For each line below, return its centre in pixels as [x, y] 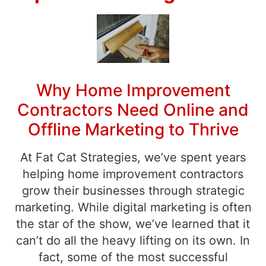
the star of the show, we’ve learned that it [133, 224]
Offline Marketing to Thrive [133, 129]
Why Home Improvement [133, 90]
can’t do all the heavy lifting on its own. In [133, 240]
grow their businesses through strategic [133, 190]
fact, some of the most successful [133, 257]
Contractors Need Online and [133, 110]
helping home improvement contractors [133, 174]
